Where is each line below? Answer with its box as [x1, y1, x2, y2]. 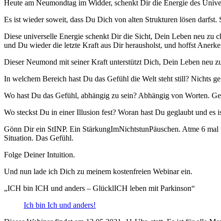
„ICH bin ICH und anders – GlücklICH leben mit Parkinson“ [4, 184, 195, 192]
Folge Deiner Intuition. [4, 150, 75, 159]
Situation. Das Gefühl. [4, 133, 74, 142]
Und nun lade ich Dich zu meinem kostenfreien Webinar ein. [4, 167, 192, 176]
